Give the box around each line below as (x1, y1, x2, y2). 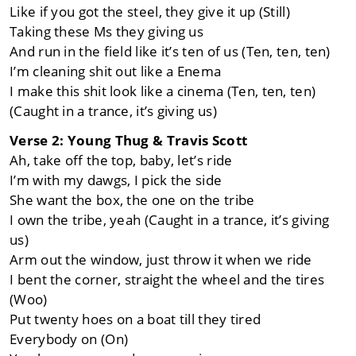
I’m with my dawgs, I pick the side (10, 171, 222, 190)
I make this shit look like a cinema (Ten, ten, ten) (10, 82, 316, 101)
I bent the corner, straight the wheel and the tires (10, 270, 325, 289)
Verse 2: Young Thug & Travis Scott (10, 131, 248, 150)
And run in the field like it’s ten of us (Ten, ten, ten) (10, 42, 331, 61)
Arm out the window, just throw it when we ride (10, 250, 312, 269)
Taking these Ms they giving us (10, 22, 203, 41)
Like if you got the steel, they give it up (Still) (10, 2, 290, 21)
